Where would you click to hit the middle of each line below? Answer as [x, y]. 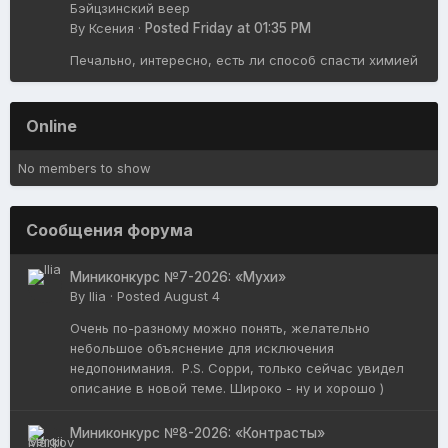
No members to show [84, 167]
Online [51, 125]
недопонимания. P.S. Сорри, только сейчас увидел [237, 367]
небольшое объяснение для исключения [202, 347]
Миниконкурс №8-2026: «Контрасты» [197, 432]
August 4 [192, 295]
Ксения [111, 27]
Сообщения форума [109, 229]
